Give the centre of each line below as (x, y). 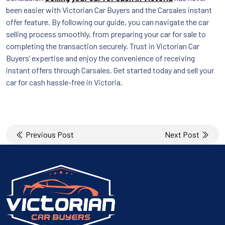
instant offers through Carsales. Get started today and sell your (110, 70)
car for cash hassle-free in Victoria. (64, 82)
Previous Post (49, 134)
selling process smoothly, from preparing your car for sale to (106, 34)
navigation (35, 146)
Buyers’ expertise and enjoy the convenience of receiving (100, 58)
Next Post (183, 134)
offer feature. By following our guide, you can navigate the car (107, 22)
